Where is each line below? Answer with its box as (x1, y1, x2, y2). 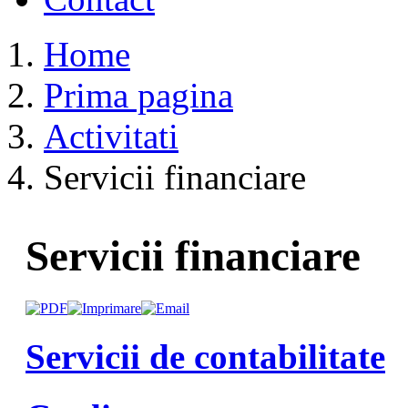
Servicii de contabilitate (25, 337, 385, 377)
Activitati (44, 117, 178, 156)
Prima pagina (44, 76, 233, 115)
